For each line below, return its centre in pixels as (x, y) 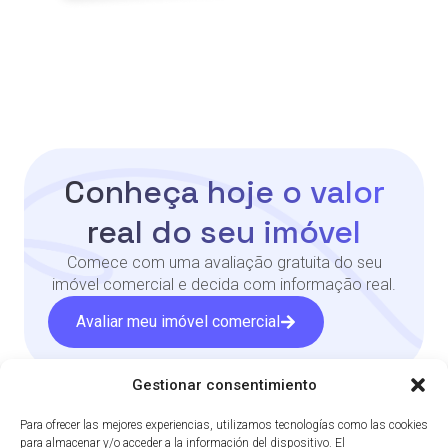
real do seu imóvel (224, 231)
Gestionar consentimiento (224, 385)
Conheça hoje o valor (224, 191)
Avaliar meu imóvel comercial (178, 321)
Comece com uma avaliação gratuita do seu (224, 262)
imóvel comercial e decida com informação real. (224, 284)
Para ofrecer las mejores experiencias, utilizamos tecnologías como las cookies (224, 425)
